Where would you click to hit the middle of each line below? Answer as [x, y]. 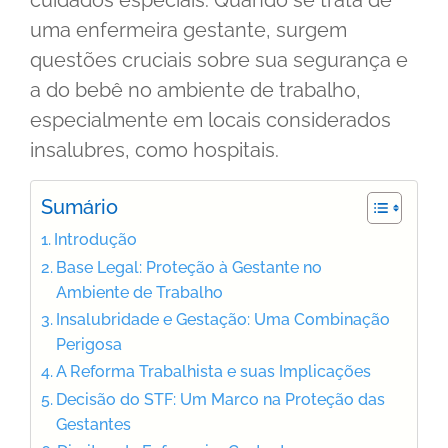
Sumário [79, 207]
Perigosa [89, 344]
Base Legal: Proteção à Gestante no [189, 267]
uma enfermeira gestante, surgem [188, 30]
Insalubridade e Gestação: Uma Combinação [223, 319]
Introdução [96, 239]
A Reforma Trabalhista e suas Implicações [214, 371]
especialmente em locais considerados [210, 120]
